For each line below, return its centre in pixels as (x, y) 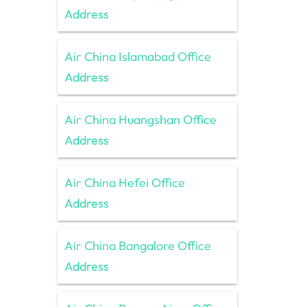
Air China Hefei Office (124, 182)
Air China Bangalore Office (137, 245)
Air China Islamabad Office (137, 56)
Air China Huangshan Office (140, 119)
